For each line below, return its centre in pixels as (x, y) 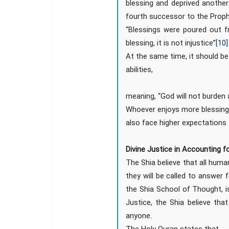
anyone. (139, 216)
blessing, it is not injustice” (171, 44)
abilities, (140, 70)
